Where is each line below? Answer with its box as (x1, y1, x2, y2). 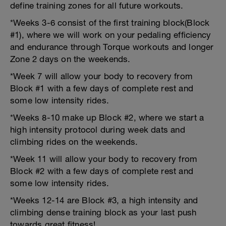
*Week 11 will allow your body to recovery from (10, 154, 198, 164)
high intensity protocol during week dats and (10, 125, 185, 135)
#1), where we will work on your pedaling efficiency (10, 30, 211, 40)
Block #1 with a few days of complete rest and (10, 83, 194, 93)
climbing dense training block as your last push (10, 207, 197, 217)
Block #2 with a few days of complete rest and (10, 166, 194, 176)
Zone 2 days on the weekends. (10, 54, 131, 64)
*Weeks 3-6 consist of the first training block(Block (10, 18, 210, 28)
